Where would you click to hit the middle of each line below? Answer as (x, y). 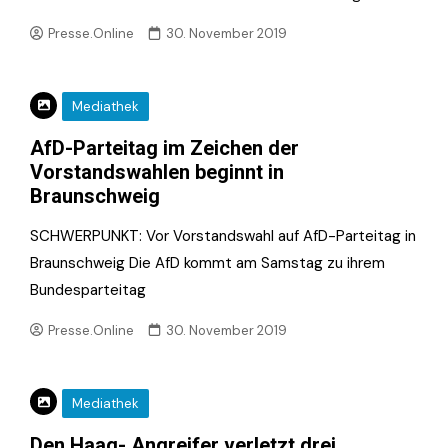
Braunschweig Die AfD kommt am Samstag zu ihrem (207, 263)
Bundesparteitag (88, 290)
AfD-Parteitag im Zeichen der (164, 148)
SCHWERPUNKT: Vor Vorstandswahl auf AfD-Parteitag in (223, 236)
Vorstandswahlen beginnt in (157, 172)
